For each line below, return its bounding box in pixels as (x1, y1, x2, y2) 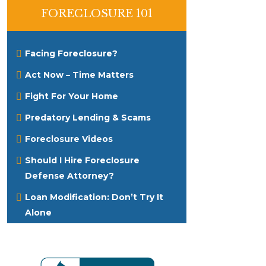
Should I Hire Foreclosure (24, 155, 140, 166)
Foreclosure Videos (24, 134, 113, 144)
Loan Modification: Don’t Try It (24, 192, 163, 202)
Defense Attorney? (24, 170, 114, 181)
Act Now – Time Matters (24, 69, 134, 80)
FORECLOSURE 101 (40, 7, 153, 20)
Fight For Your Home (24, 91, 118, 102)
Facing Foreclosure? (24, 48, 118, 59)
